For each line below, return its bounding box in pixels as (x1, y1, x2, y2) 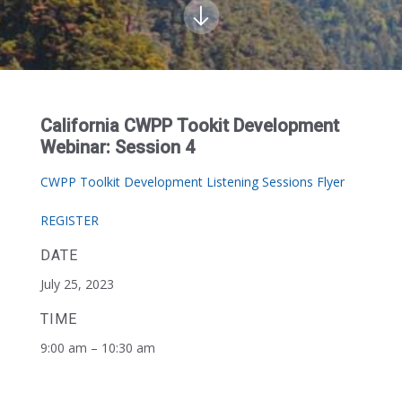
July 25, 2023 (39, 275, 114, 293)
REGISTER (39, 212, 99, 229)
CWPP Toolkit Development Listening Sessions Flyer (39, 173, 345, 190)
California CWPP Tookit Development (39, 115, 339, 136)
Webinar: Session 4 (39, 136, 195, 158)
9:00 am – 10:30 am (39, 339, 155, 356)
